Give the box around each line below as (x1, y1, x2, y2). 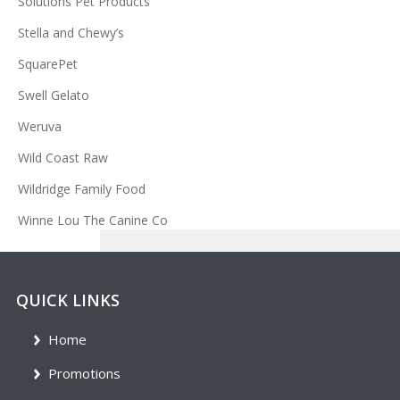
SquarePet (18, 55, 78, 73)
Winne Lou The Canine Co (18, 212, 168, 229)
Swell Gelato (18, 87, 89, 104)
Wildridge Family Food (18, 180, 146, 198)
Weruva (18, 118, 62, 136)
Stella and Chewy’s (18, 24, 124, 42)
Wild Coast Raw (18, 149, 108, 167)
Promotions (48, 364, 121, 383)
